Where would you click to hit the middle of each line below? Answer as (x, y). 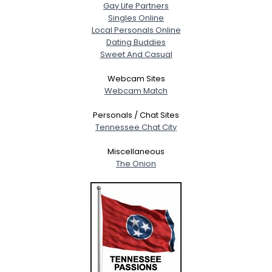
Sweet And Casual (136, 54)
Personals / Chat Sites (136, 115)
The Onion (136, 163)
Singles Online (136, 18)
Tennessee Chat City (136, 127)
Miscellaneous (136, 151)
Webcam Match (136, 90)
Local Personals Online (136, 30)
